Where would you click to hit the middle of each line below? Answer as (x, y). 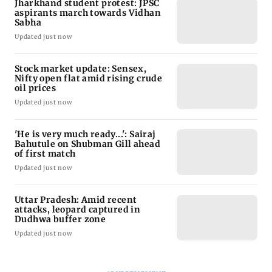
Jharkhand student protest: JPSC (87, 29)
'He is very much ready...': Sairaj (85, 161)
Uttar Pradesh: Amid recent (76, 226)
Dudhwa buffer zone (60, 246)
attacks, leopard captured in (78, 236)
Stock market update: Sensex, (81, 95)
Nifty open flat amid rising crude (89, 105)
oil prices (35, 114)
